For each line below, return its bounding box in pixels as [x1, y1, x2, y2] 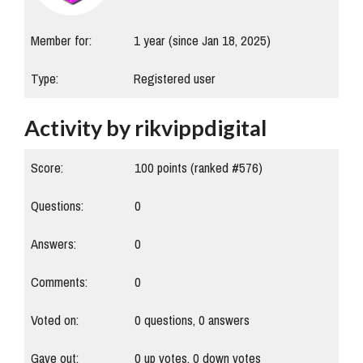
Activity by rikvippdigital [24, 114, 267, 142]
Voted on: [31, 308, 79, 334]
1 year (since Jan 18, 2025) [134, 28, 271, 54]
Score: [31, 156, 63, 181]
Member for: [31, 28, 92, 54]
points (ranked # [154, 156, 239, 181]
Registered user [134, 66, 216, 92]
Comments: [31, 270, 88, 296]
